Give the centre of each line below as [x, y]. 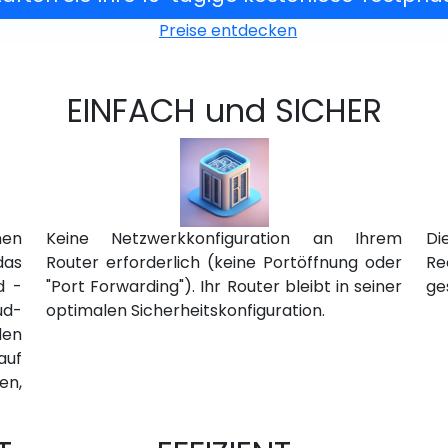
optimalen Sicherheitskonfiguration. [185, 310]
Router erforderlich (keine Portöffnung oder [224, 262]
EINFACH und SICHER [224, 110]
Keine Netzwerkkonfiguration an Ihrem [224, 238]
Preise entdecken [228, 30]
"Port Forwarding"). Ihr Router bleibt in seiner [224, 286]
